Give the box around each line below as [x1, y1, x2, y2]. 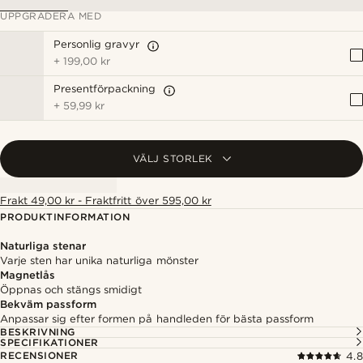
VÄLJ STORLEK [132, 152, 213, 164]
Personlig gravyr [53, 38, 140, 50]
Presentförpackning [53, 83, 156, 95]
